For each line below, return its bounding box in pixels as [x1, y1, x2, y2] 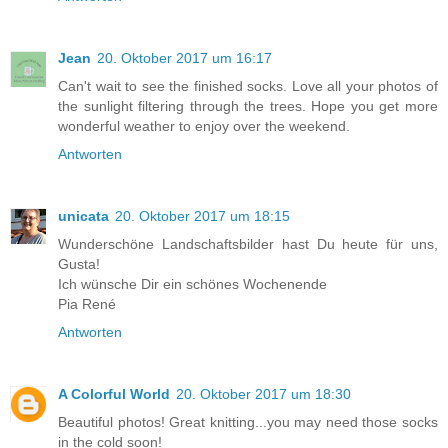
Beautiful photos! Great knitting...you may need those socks [58, 413, 438, 430]
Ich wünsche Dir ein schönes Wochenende [58, 275, 327, 292]
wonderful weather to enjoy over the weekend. [58, 117, 350, 134]
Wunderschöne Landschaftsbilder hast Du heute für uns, [58, 235, 438, 252]
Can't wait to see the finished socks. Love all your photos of [58, 77, 438, 94]
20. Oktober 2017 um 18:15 [115, 207, 290, 224]
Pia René [58, 295, 116, 312]
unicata [58, 207, 109, 224]
